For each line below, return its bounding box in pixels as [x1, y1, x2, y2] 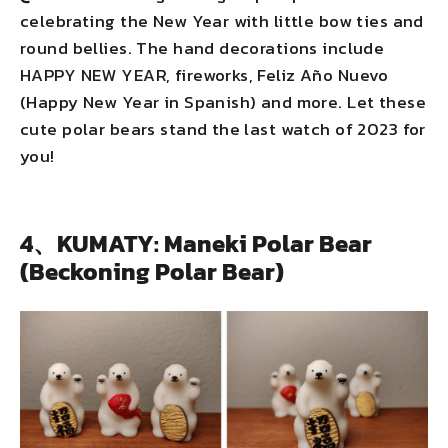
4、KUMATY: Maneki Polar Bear [20, 226, 372, 262]
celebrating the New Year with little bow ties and [20, 8, 424, 35]
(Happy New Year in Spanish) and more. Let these [20, 89, 426, 116]
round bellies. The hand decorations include [20, 35, 385, 62]
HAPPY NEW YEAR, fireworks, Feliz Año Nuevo [20, 62, 389, 89]
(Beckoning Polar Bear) [20, 254, 284, 290]
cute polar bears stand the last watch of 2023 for [20, 116, 426, 143]
